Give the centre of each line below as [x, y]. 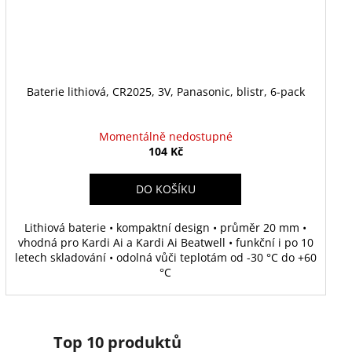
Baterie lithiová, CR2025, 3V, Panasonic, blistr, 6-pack [165, 91]
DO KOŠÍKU [165, 189]
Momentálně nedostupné [165, 136]
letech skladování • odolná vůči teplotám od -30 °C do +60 [165, 257]
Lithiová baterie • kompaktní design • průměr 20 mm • [166, 227]
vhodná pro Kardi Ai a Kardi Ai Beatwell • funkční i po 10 [165, 242]
